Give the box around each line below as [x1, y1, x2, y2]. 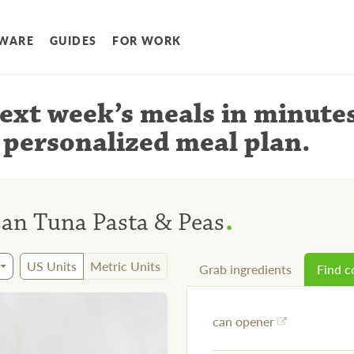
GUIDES [50, 32, 97, 49]
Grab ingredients [199, 260, 292, 279]
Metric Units [90, 257, 160, 276]
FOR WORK [112, 32, 182, 49]
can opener [213, 312, 274, 331]
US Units [27, 257, 77, 276]
